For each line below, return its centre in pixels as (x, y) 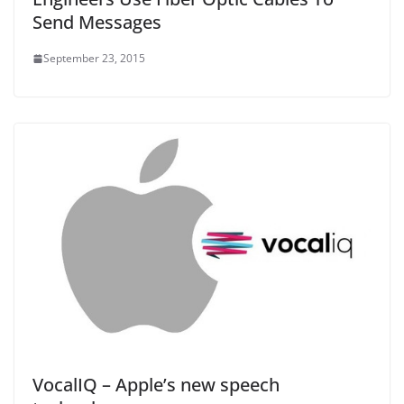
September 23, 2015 (94, 59)
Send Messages (97, 23)
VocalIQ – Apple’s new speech (156, 385)
